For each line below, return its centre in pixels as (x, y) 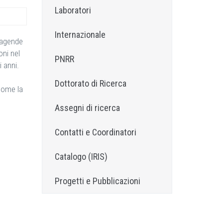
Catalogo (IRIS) (81, 157)
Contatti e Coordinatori (95, 132)
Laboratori (73, 10)
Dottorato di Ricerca (90, 83)
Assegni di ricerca (87, 108)
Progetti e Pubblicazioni (97, 181)
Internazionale (80, 35)
